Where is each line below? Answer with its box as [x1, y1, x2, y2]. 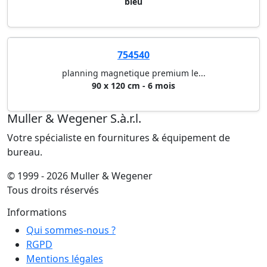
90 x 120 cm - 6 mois [92, 80, 175, 92]
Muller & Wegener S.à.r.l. [7, 110, 141, 127]
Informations [7, 206, 67, 219]
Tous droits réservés [7, 184, 99, 197]
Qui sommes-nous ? [26, 223, 116, 237]
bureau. [7, 145, 42, 159]
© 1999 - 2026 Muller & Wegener [7, 169, 153, 183]
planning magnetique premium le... [61, 67, 206, 79]
